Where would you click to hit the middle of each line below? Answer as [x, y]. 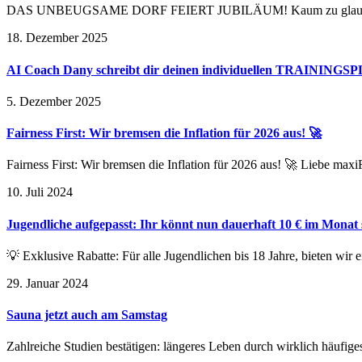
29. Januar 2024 [47, 283]
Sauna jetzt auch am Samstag [87, 315]
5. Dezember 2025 [54, 101]
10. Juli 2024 [40, 192]
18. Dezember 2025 [57, 38]
